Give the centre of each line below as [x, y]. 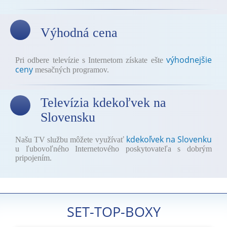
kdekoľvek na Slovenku [169, 139]
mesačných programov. [71, 70]
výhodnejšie [189, 60]
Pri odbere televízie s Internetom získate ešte [91, 60]
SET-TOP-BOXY [113, 212]
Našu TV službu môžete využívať [71, 140]
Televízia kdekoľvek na [103, 103]
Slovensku [68, 117]
